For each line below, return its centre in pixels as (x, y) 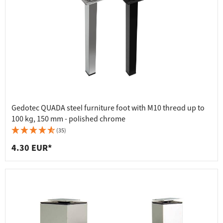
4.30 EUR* (32, 148)
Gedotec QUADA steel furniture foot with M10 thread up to (108, 108)
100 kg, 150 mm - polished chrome (68, 119)
